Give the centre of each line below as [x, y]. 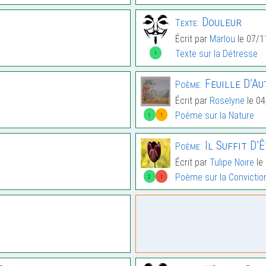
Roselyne [227, 101]
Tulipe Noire [232, 163]
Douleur [220, 22]
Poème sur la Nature [215, 116]
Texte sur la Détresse [216, 54]
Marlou [222, 39]
